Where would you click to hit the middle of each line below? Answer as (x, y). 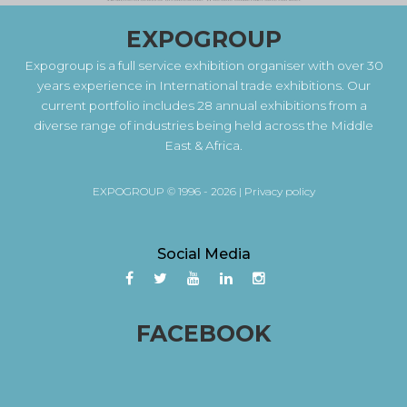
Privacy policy (279, 191)
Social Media (203, 253)
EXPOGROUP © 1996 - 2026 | (168, 191)
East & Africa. (203, 145)
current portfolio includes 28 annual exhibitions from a (203, 105)
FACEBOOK (203, 333)
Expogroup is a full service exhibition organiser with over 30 (203, 65)
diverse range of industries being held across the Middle (203, 125)
